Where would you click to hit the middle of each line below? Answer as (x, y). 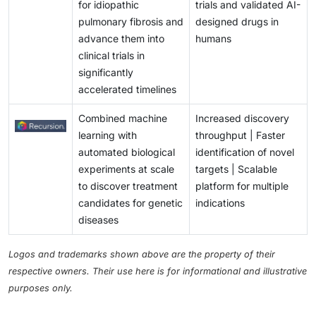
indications (220, 203)
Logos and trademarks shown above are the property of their (142, 255)
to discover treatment (128, 186)
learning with (108, 135)
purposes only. (41, 288)
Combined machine (123, 119)
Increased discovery (242, 119)
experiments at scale (126, 169)
